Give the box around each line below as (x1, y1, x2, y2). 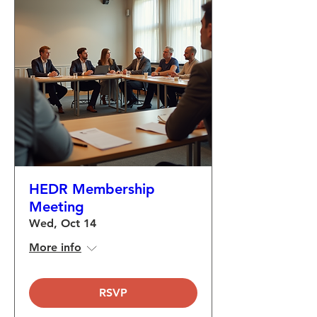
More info (29, 241, 81, 254)
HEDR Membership (29, 180, 155, 197)
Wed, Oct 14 (29, 217, 96, 230)
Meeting (29, 198, 84, 215)
